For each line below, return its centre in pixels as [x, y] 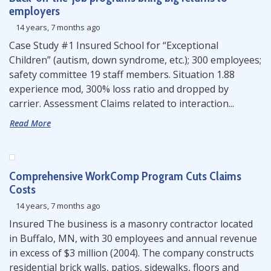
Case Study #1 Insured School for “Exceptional [114, 45]
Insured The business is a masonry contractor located [131, 224]
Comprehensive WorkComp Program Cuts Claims [125, 176]
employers [34, 11]
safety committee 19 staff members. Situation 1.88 [122, 74]
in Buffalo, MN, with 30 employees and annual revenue [133, 238]
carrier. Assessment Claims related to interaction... [122, 103]
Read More [30, 123]
